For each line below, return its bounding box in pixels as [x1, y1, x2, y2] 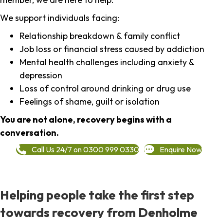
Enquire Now [160, 144, 202, 154]
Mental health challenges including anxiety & [19, 56, 194, 68]
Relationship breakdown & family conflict [19, 30, 180, 42]
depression [19, 70, 62, 81]
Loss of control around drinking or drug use [19, 83, 191, 94]
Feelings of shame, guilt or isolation [19, 96, 160, 108]
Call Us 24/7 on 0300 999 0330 [32, 144, 139, 154]
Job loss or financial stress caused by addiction [19, 43, 204, 55]
